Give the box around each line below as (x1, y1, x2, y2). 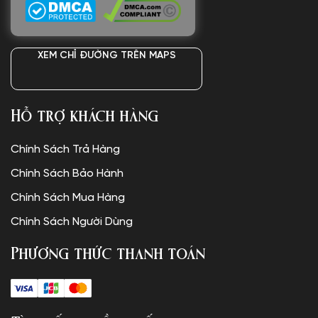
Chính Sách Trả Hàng (11, 143, 120, 156)
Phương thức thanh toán (11, 242, 205, 265)
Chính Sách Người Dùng (11, 216, 133, 229)
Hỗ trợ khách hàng (11, 104, 158, 128)
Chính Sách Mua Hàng (11, 192, 125, 204)
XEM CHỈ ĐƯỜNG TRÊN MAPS (37, 50, 176, 62)
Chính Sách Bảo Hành (11, 168, 124, 180)
